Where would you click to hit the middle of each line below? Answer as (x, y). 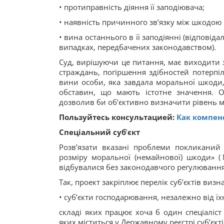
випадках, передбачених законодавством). (137, 47)
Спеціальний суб (92, 132)
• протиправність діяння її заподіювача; (132, 7)
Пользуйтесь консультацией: (118, 117)
